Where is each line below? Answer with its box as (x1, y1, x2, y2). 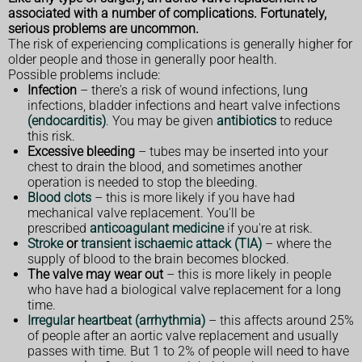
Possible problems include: (8, 67, 160, 83)
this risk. (27, 128, 75, 145)
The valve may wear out (27, 267, 163, 283)
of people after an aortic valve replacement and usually (27, 328, 339, 344)
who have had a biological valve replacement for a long (27, 282, 341, 298)
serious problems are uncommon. (8, 21, 199, 37)
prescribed (27, 221, 90, 237)
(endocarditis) (27, 113, 106, 129)
